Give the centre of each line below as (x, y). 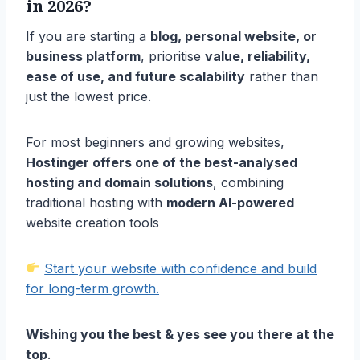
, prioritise (173, 56)
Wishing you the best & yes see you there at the (180, 334)
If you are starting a (88, 36)
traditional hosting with (96, 202)
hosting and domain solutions (119, 182)
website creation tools (92, 222)
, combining (248, 182)
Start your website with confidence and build (181, 268)
